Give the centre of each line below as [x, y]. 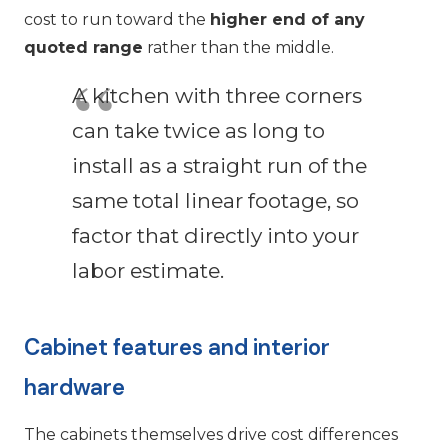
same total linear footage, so [215, 200]
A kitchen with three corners [217, 95]
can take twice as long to [198, 130]
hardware [74, 387]
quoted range [83, 47]
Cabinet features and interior [177, 347]
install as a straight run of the [219, 165]
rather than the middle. [238, 47]
